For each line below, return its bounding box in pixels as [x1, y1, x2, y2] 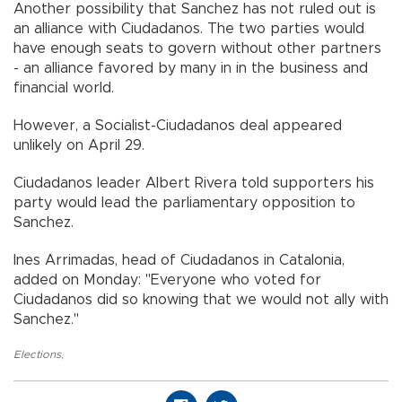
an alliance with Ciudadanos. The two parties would [13, 21, 364, 36]
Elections [13, 348, 61, 360]
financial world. [13, 80, 114, 95]
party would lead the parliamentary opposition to [13, 195, 355, 210]
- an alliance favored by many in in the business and [13, 60, 368, 75]
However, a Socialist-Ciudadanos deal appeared [13, 118, 342, 133]
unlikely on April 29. [13, 137, 153, 153]
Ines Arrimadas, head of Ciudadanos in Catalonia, [13, 252, 345, 267]
